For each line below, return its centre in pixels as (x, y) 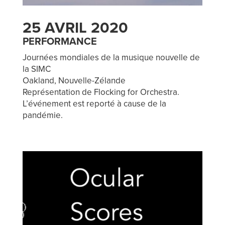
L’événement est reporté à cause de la (94, 103)
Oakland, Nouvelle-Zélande (74, 80)
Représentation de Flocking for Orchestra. (101, 92)
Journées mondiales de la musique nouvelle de (111, 57)
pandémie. (42, 115)
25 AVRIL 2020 (75, 28)
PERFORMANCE (60, 41)
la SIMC (36, 69)
